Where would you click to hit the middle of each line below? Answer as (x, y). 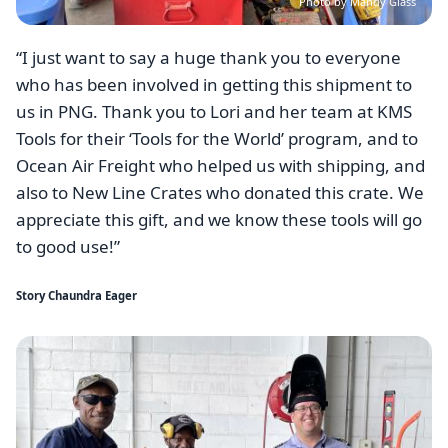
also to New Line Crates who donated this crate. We (220, 193)
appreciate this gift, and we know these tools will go (219, 220)
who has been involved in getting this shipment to (214, 85)
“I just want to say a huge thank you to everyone (208, 58)
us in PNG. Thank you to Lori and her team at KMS (214, 112)
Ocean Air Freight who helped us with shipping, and (220, 166)
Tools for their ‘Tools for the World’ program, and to (217, 139)
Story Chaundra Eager (76, 295)
